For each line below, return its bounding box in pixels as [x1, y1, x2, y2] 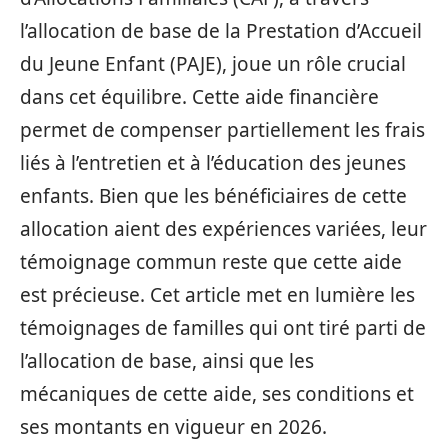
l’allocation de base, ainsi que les [20, 348, 314, 374]
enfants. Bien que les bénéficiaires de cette [20, 183, 407, 209]
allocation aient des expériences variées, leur [20, 216, 427, 242]
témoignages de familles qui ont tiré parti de [20, 315, 426, 341]
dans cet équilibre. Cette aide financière [20, 84, 379, 110]
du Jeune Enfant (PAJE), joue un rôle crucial [20, 51, 406, 77]
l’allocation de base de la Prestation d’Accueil [20, 18, 422, 44]
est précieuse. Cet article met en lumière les [20, 282, 415, 308]
